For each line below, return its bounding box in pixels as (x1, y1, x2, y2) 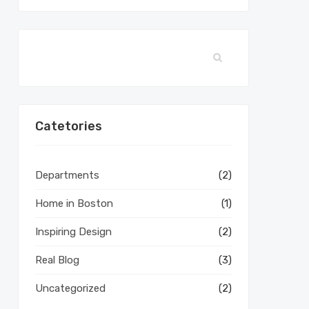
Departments (35, 169, 99, 181)
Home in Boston (35, 197, 113, 210)
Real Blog (35, 254, 79, 266)
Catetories (35, 119, 102, 134)
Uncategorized (35, 282, 106, 295)
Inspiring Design (35, 226, 112, 238)
